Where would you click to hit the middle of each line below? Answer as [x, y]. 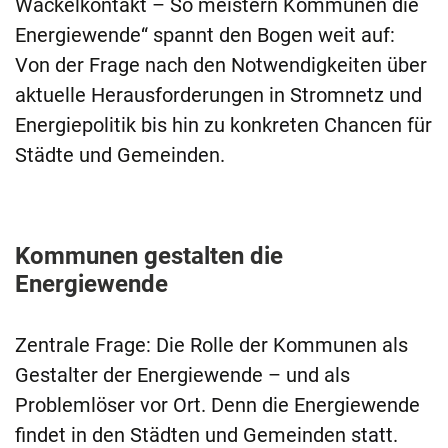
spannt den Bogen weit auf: [274, 35]
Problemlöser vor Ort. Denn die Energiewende [217, 405]
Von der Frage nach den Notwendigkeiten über [221, 65]
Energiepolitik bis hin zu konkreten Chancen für [223, 125]
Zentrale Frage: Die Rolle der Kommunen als [211, 345]
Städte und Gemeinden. [120, 155]
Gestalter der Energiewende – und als [182, 375]
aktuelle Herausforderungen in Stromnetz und [218, 95]
